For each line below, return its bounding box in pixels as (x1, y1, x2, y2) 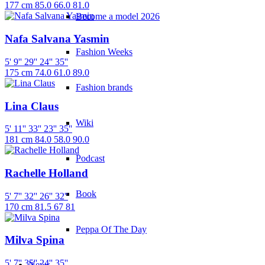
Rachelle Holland (5, 167, 88, 180)
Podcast (76, 153, 105, 163)
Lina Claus (5, 99, 59, 112)
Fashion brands (76, 82, 132, 92)
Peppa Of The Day (76, 224, 147, 234)
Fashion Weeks (76, 46, 132, 57)
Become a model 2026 (76, 11, 160, 21)
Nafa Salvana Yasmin (5, 33, 109, 46)
